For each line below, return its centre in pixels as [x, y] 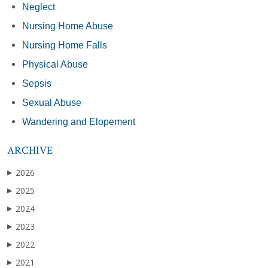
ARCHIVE [30, 150]
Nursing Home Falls [65, 45]
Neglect [39, 7]
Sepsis [37, 83]
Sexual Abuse [52, 102]
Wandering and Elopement [79, 121]
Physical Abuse [55, 64]
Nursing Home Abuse [68, 26]
